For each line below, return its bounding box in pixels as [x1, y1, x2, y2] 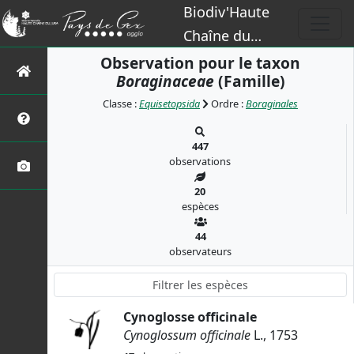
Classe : [103, 96, 139, 111]
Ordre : [209, 96, 246, 111]
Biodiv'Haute [183, 2, 269, 21]
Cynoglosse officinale [123, 308, 257, 326]
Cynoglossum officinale [123, 326, 250, 344]
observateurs [169, 244, 232, 258]
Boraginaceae [115, 70, 214, 92]
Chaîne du [183, 25, 250, 45]
